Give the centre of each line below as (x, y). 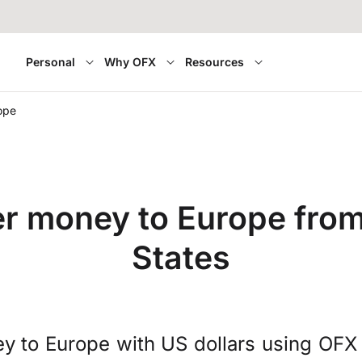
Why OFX (130, 62)
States (181, 258)
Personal (50, 62)
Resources (214, 62)
